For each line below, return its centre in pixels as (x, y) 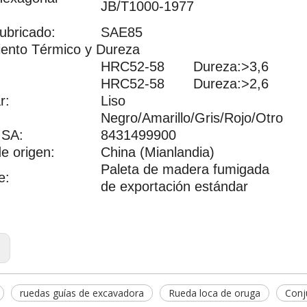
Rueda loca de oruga (214, 293)
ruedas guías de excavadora (82, 293)
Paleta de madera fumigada (185, 169)
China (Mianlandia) (158, 152)
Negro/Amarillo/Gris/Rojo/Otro (192, 118)
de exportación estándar (174, 186)
